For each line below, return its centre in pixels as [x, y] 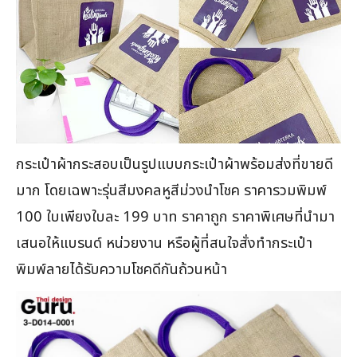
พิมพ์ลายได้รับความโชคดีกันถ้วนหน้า [122, 270]
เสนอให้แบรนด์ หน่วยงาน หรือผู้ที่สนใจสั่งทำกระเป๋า [164, 243]
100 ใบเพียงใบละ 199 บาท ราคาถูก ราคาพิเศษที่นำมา [175, 217]
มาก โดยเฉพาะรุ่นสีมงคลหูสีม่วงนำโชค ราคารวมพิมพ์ [171, 191]
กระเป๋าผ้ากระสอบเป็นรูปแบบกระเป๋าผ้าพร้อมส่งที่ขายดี [175, 165]
